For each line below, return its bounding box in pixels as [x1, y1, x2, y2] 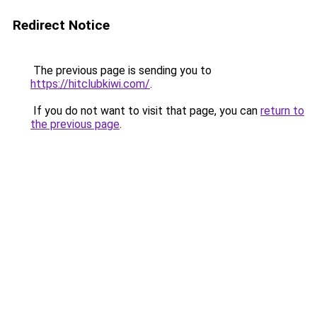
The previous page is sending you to [30, 64, 212, 77]
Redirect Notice [13, 17, 110, 33]
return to [260, 104, 304, 117]
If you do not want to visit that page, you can [30, 104, 260, 117]
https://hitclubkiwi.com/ [30, 77, 150, 91]
